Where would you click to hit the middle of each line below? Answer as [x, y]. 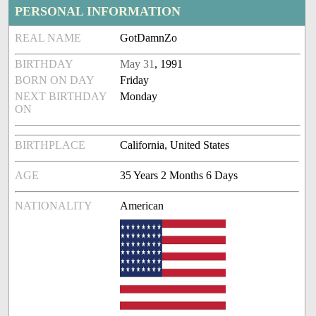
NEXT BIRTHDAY [61, 97]
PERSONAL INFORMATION [98, 12]
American [142, 206]
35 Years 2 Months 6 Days [179, 176]
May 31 [138, 64]
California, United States [175, 145]
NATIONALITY [54, 206]
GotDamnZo [149, 38]
